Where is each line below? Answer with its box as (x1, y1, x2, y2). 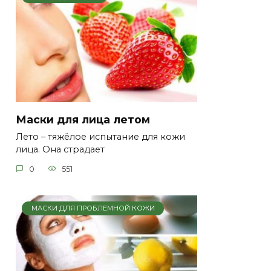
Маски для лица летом (16, 113, 150, 126)
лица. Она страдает (16, 144, 105, 155)
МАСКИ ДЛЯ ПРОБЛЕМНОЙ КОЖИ (31, 204, 155, 213)
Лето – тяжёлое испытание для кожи (16, 131, 185, 143)
